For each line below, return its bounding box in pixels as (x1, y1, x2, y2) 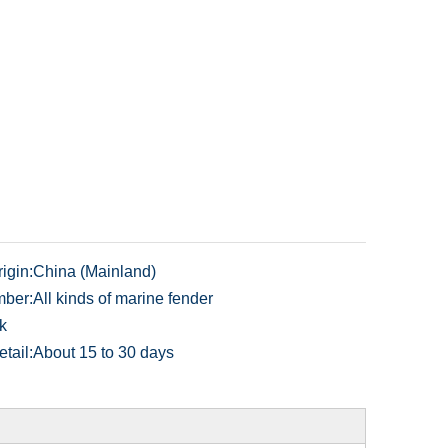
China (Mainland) (33, 263, 157, 280)
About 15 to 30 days (33, 344, 175, 361)
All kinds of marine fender (33, 290, 214, 307)
